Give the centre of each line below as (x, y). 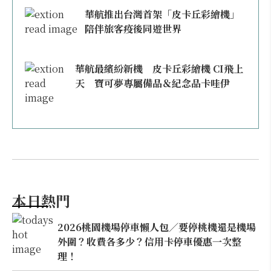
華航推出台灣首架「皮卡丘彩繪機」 (162, 14)
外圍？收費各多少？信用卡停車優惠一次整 (150, 241)
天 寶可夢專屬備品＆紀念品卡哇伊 (152, 83)
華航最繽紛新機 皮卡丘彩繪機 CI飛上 (159, 69)
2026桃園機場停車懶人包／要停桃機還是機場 (157, 227)
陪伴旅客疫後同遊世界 (133, 29)
